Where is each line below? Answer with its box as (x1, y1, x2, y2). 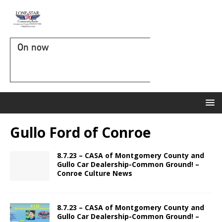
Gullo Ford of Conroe (10, 123, 151, 142)
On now (17, 41, 49, 53)
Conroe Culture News (57, 168, 132, 178)
